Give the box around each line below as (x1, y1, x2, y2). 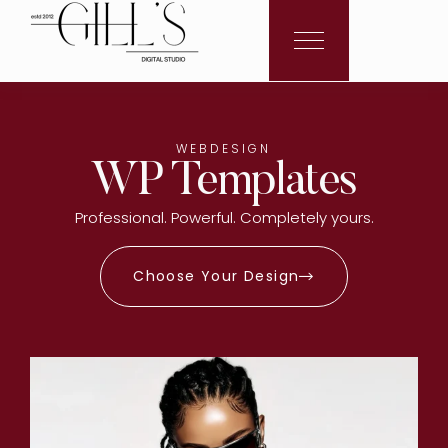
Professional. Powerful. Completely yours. (74, 207, 374, 228)
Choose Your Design (133, 266, 300, 286)
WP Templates (90, 149, 358, 206)
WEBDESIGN (176, 140, 272, 157)
